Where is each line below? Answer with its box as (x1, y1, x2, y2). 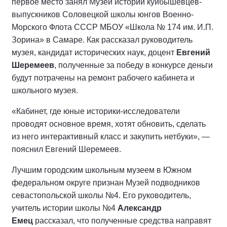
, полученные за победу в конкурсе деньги (54, 61, 213, 70)
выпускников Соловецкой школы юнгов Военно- (12, 10, 194, 19)
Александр (118, 204, 162, 213)
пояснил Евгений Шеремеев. (12, 145, 121, 154)
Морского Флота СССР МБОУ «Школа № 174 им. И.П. (12, 23, 213, 32)
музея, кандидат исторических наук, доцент (12, 48, 176, 57)
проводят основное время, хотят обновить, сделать (12, 120, 206, 129)
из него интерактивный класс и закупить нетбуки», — (12, 132, 210, 141)
